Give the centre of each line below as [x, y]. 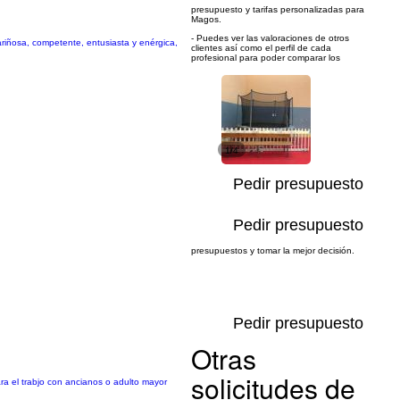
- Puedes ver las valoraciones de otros [270, 38]
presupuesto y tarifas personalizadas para [278, 9]
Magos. [206, 19]
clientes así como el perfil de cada [261, 48]
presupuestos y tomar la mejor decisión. [273, 250]
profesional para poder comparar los [266, 58]
